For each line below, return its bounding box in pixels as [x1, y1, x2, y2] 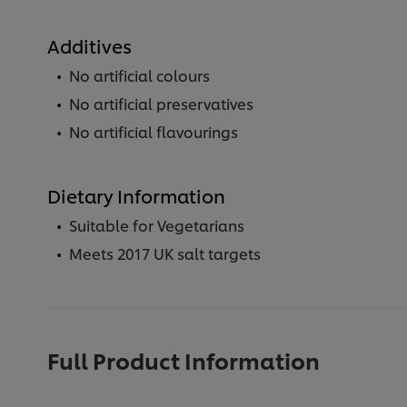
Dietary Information [47, 183, 225, 209]
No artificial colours [69, 65, 210, 86]
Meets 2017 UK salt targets [69, 243, 261, 264]
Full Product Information [47, 344, 320, 376]
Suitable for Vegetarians [69, 214, 244, 236]
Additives [47, 33, 132, 59]
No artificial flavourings [69, 121, 238, 143]
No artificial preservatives [69, 93, 253, 114]
